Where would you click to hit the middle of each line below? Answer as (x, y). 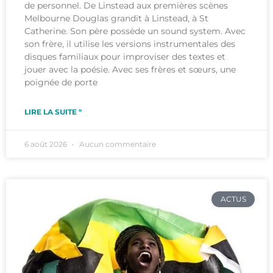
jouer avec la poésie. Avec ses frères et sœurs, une (130, 69)
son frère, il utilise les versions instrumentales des (130, 44)
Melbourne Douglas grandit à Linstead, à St (116, 18)
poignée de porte (61, 82)
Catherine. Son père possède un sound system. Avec (135, 31)
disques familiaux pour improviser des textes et (125, 56)
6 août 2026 (47, 144)
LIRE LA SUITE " (53, 112)
